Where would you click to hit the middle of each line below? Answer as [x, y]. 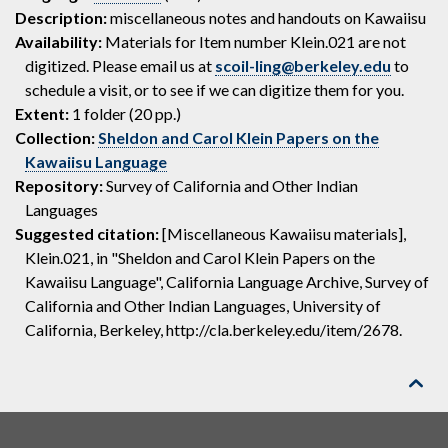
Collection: [55, 137]
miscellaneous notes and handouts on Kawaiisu [268, 17]
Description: [61, 17]
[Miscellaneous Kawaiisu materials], [282, 233]
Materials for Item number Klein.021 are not [254, 41]
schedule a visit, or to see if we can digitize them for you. [214, 89]
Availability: [58, 41]
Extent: [42, 113]
